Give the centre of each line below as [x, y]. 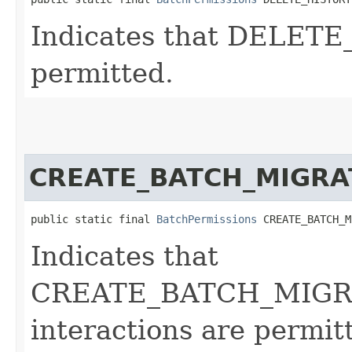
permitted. [102, 73]
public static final [93, 219]
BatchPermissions [207, 219]
